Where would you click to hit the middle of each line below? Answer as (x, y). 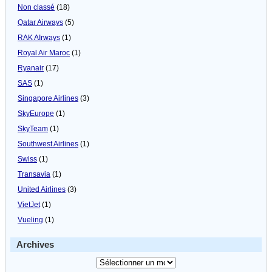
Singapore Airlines (48, 98)
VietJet (29, 204)
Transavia (34, 174)
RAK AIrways (39, 37)
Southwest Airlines (48, 144)
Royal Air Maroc (44, 53)
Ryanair (31, 68)
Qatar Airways (40, 22)
